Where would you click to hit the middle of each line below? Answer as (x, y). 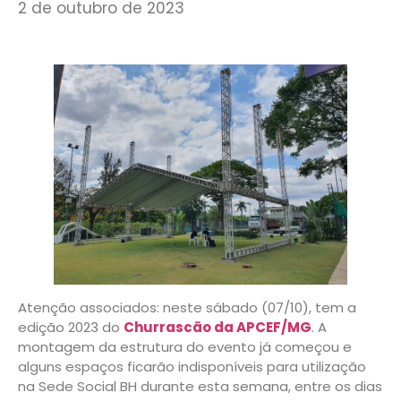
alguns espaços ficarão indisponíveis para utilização (192, 367)
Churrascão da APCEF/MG (218, 328)
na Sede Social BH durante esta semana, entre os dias (200, 387)
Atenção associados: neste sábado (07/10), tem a (187, 308)
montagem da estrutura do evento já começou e (185, 347)
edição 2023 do (71, 328)
